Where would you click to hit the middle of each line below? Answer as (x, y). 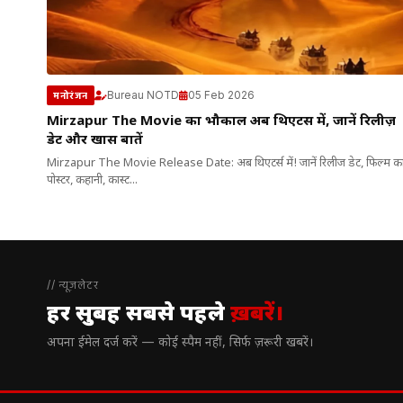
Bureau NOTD (143, 95)
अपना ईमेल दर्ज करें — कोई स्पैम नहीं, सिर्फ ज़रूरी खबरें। (180, 344)
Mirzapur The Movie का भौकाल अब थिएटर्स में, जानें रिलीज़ (221, 122)
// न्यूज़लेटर (73, 285)
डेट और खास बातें (95, 141)
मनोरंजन (71, 95)
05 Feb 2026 (221, 95)
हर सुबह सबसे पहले (139, 315)
